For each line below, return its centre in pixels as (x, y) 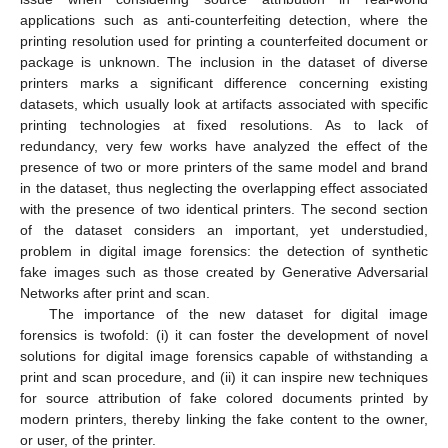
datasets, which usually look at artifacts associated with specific (224, 104)
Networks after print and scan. (115, 293)
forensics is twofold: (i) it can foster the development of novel (224, 335)
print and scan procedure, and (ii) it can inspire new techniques (224, 377)
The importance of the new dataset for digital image (238, 314)
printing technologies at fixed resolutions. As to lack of (224, 125)
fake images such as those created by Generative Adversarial (224, 272)
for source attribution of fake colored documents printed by (224, 398)
